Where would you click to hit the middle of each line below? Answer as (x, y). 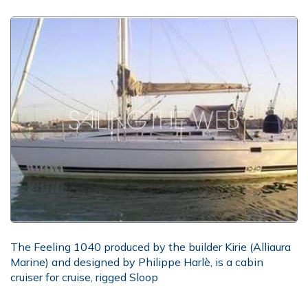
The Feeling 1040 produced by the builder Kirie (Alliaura (151, 247)
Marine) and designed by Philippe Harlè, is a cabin (137, 262)
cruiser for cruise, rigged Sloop (84, 277)
